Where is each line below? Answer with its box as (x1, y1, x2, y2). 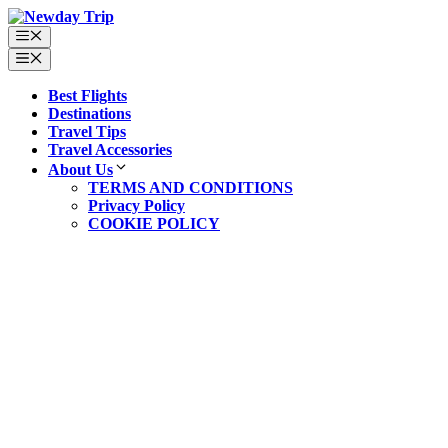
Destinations (48, 104, 131, 122)
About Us (48, 160, 113, 178)
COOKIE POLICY (88, 214, 220, 232)
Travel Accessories (48, 140, 172, 158)
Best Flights (48, 86, 127, 104)
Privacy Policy (88, 196, 185, 214)
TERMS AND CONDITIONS (88, 178, 293, 196)
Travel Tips (48, 122, 126, 140)
